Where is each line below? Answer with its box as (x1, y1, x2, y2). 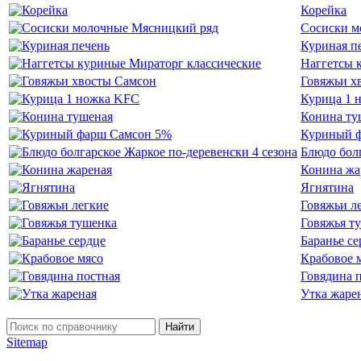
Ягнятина (301, 180, 354, 194)
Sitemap (6, 334, 48, 349)
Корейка (301, 2, 346, 17)
